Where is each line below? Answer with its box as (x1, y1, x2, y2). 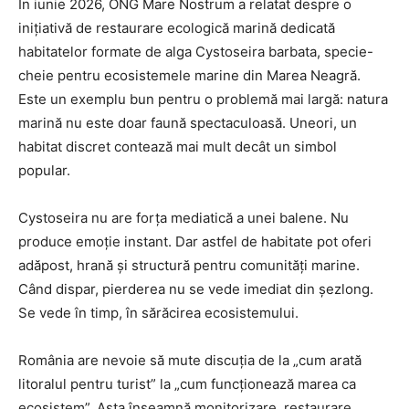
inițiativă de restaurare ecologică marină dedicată (18, 18, 335, 37)
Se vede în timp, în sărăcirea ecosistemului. (18, 303, 299, 321)
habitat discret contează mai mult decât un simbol (18, 137, 337, 155)
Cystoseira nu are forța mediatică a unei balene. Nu (18, 208, 349, 226)
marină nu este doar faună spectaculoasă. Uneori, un (18, 113, 357, 131)
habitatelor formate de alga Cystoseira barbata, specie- (18, 42, 373, 60)
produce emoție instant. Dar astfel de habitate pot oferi (18, 232, 372, 250)
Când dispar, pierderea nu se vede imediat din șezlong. (18, 279, 373, 298)
